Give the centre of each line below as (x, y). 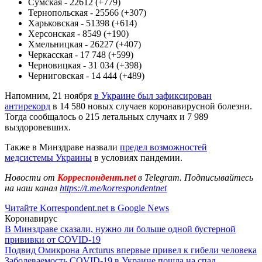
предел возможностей (163, 147)
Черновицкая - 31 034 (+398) (85, 65)
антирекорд (27, 106)
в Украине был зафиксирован (153, 95)
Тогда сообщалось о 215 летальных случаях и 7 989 (106, 116)
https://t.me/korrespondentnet (113, 188)
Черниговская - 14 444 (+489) (86, 75)
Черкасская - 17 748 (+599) (81, 54)
